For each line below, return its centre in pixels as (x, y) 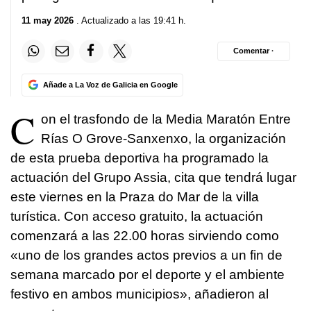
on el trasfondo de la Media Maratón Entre (166, 119)
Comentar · (254, 51)
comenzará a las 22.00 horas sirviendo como (145, 235)
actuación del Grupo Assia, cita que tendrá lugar (153, 177)
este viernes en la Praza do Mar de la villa (135, 196)
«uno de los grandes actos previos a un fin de (146, 255)
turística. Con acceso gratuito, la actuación (137, 216)
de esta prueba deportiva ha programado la (140, 158)
